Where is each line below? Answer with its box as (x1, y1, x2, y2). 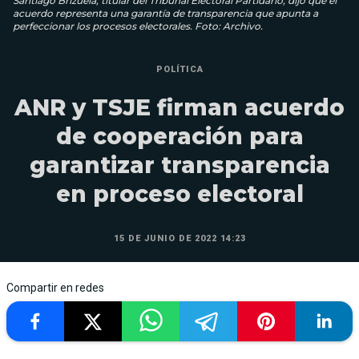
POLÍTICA (155, 63, 204, 75)
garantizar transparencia (29, 151, 330, 179)
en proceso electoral (55, 179, 304, 208)
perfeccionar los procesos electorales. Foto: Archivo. (13, 19, 263, 32)
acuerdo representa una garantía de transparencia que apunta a (13, 6, 318, 19)
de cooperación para (55, 122, 304, 150)
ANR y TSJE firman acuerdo (14, 93, 345, 121)
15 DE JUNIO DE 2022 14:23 (113, 232, 246, 244)
